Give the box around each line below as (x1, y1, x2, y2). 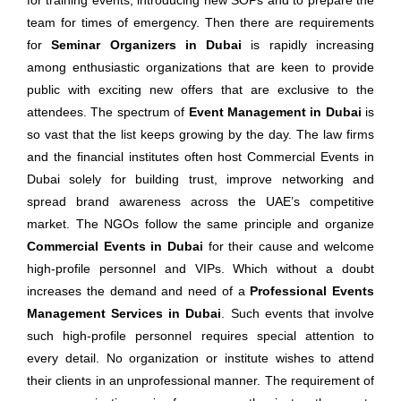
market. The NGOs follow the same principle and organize (27, 217, 374, 231)
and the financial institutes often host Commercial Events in (27, 149, 374, 164)
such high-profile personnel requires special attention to (27, 328, 374, 343)
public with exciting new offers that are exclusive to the (27, 82, 374, 97)
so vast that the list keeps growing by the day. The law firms (27, 127, 374, 141)
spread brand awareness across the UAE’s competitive (27, 194, 374, 209)
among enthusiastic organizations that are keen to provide (27, 60, 374, 74)
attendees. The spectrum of (27, 105, 189, 119)
